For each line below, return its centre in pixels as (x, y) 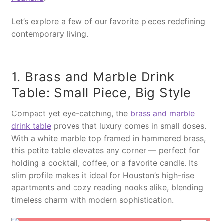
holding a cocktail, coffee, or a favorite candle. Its (104, 163)
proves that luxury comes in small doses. (129, 126)
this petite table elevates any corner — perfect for (105, 151)
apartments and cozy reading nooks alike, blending (107, 188)
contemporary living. (50, 34)
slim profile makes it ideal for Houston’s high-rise (103, 175)
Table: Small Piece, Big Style (101, 93)
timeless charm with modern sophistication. (92, 200)
